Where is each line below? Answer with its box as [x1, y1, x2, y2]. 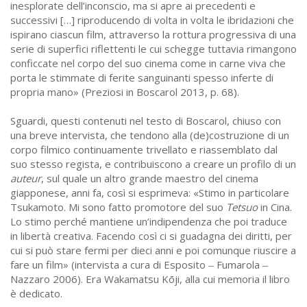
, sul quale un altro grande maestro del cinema [41, 171, 258, 186]
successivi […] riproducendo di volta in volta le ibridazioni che [10, 13, 294, 27]
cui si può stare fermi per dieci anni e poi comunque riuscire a [10, 243, 296, 258]
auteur [10, 171, 41, 186]
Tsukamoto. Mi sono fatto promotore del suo [10, 200, 226, 214]
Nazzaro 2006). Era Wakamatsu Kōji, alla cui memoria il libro [10, 272, 290, 286]
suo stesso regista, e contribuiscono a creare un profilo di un [10, 157, 296, 171]
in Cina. [258, 200, 292, 214]
